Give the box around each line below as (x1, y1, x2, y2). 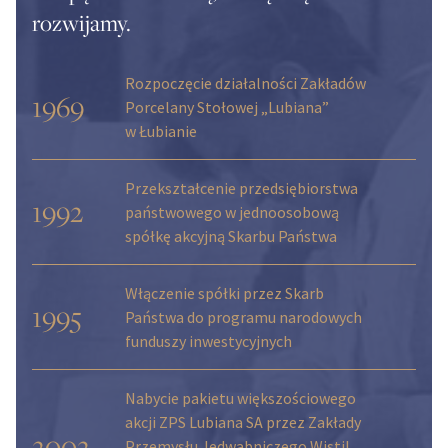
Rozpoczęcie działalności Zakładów (124, 73, 366, 94)
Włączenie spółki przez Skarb (124, 283, 324, 304)
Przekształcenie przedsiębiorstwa (124, 178, 358, 199)
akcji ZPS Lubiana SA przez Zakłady (124, 412, 361, 433)
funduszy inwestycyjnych (124, 331, 292, 352)
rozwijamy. (32, 8, 131, 39)
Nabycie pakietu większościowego (124, 388, 356, 409)
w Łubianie (124, 121, 197, 142)
